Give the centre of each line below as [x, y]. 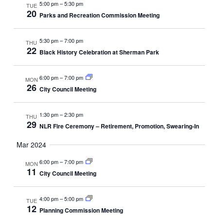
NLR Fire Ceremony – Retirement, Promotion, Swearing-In [119, 126]
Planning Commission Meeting [81, 210]
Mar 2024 [31, 145]
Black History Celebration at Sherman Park [99, 52]
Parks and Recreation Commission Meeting [99, 15]
